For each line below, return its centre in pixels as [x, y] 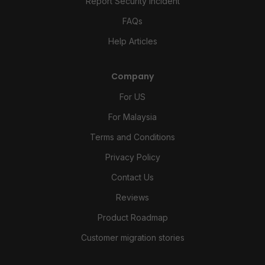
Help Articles [132, 41]
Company [132, 76]
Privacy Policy [132, 157]
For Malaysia [132, 117]
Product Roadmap [132, 217]
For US [132, 96]
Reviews [132, 197]
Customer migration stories [132, 237]
